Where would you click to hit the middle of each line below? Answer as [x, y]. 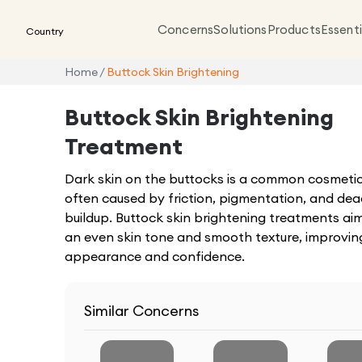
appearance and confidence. [155, 256]
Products [294, 29]
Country [45, 31]
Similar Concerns [141, 311]
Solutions [240, 29]
